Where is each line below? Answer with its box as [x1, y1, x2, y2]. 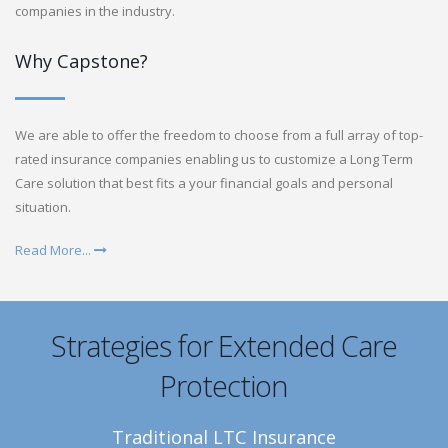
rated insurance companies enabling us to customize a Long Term [15, 150, 413, 169]
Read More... [15, 241, 94, 260]
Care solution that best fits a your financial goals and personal [15, 174, 393, 193]
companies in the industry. [15, 2, 175, 21]
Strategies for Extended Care [51, 326, 397, 366]
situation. [15, 198, 71, 217]
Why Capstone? [15, 49, 148, 74]
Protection [160, 366, 288, 406]
